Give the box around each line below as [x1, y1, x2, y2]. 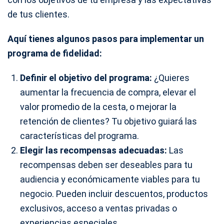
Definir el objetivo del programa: [20, 72, 152, 83]
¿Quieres [152, 72, 189, 83]
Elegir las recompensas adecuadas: [20, 144, 167, 155]
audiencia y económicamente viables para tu [20, 173, 200, 184]
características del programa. [20, 130, 139, 141]
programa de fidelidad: [7, 47, 102, 58]
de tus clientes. [7, 8, 69, 19]
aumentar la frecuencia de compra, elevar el [20, 86, 196, 97]
